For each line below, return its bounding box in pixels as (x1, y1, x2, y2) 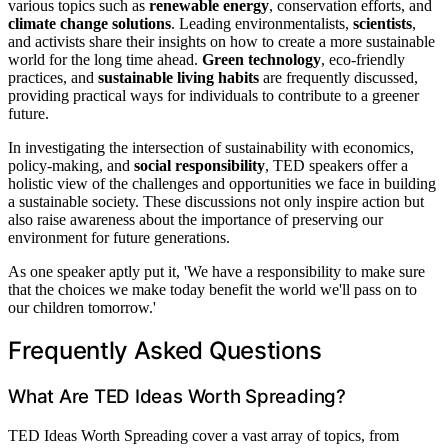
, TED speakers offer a (265, 156, 408, 174)
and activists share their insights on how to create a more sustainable (8, 32, 435, 50)
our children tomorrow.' (8, 298, 156, 316)
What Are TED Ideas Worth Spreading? (8, 385, 346, 409)
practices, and (8, 68, 98, 86)
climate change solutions (8, 14, 171, 32)
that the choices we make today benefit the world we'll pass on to (8, 280, 417, 298)
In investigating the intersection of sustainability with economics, (8, 138, 414, 156)
